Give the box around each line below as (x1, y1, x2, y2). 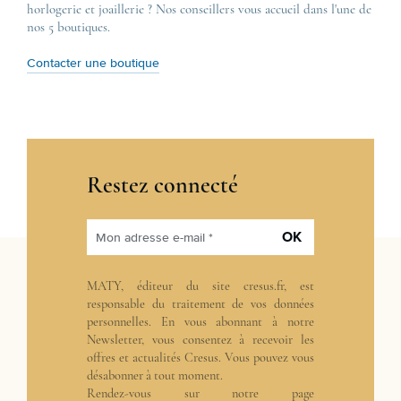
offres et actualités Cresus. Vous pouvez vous (87, 350, 314, 365)
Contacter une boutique (27, 57, 159, 70)
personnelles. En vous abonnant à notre (87, 314, 314, 329)
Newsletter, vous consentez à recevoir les (87, 332, 314, 347)
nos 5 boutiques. (27, 19, 110, 35)
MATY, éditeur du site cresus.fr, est (87, 278, 314, 294)
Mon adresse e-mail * (96, 232, 213, 244)
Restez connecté (87, 171, 238, 199)
